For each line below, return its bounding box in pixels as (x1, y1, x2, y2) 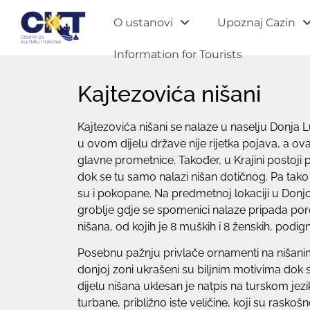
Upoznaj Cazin (217, 16, 296, 29)
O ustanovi (113, 16, 174, 29)
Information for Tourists (113, 48, 243, 61)
